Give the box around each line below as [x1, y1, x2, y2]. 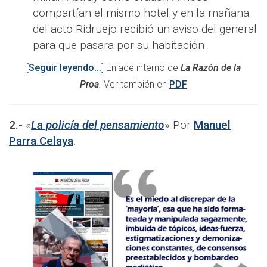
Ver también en [104, 79, 169, 91]
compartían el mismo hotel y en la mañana [33, 6, 249, 20]
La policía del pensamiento [31, 118, 164, 132]
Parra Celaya [9, 134, 73, 148]
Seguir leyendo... [29, 62, 101, 74]
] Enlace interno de [101, 62, 181, 74]
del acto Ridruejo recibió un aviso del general [33, 22, 257, 36]
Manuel [194, 118, 231, 132]
